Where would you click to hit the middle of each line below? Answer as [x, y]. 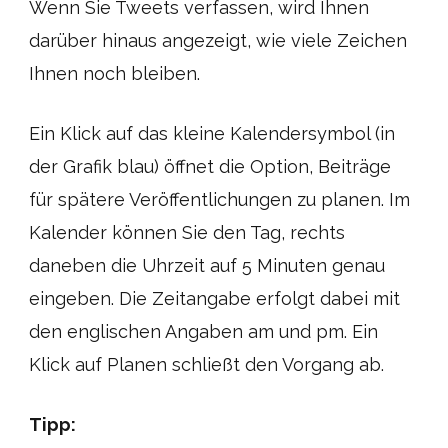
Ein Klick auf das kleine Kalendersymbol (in [212, 133]
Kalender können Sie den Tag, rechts [187, 232]
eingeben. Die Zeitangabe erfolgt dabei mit [214, 298]
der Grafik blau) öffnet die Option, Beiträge [210, 166]
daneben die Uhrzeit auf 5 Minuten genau [207, 265]
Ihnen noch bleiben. [114, 73]
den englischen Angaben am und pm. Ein [203, 331]
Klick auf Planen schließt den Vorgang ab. [206, 364]
